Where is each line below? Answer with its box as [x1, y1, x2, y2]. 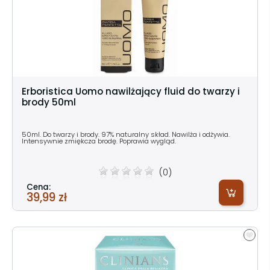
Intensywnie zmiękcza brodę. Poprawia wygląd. [22, 136, 176, 146]
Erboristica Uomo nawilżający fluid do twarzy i [22, 84, 240, 98]
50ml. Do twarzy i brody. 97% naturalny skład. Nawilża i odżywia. [22, 129, 230, 139]
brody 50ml [22, 95, 76, 108]
